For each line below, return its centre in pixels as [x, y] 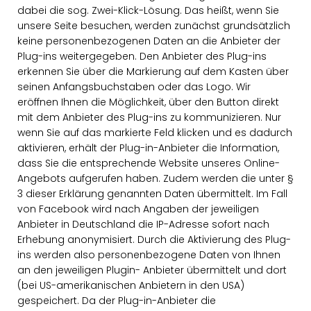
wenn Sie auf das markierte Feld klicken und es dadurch [155, 133]
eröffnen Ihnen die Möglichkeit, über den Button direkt [148, 102]
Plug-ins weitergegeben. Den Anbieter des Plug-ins [142, 56]
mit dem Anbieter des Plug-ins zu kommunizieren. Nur [149, 117]
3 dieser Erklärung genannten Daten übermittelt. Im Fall [152, 194]
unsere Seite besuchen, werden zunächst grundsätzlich [154, 26]
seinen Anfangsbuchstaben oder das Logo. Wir [134, 87]
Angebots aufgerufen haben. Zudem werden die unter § [155, 178]
